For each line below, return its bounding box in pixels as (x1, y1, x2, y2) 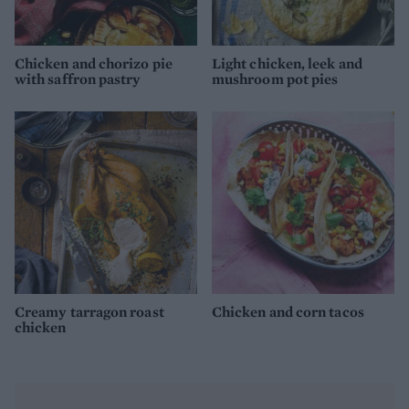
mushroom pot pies (212, 68, 339, 89)
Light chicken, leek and (212, 53, 362, 73)
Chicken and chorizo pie (15, 53, 173, 73)
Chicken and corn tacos (212, 302, 364, 322)
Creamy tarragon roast (15, 302, 164, 322)
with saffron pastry (15, 68, 142, 89)
